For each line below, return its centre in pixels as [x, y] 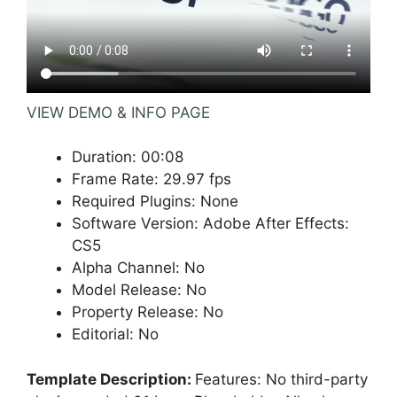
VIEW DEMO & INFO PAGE [118, 112]
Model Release [125, 290]
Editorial [101, 335]
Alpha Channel [124, 268]
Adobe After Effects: [276, 224]
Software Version [133, 224]
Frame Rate [113, 179]
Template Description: [111, 379]
